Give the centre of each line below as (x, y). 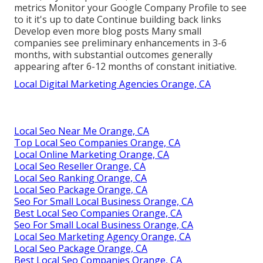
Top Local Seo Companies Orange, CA (97, 143)
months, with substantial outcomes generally (113, 55)
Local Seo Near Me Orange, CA (82, 131)
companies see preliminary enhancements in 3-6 (120, 43)
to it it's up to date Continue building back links (118, 20)
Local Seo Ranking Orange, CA (80, 178)
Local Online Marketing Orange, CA (92, 155)
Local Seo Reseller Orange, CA (80, 166)
